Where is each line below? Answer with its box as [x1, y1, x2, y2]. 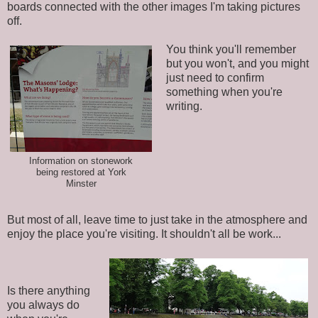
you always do [7, 298, 79, 311]
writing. [165, 99, 202, 112]
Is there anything [7, 284, 90, 297]
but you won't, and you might [165, 57, 309, 70]
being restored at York [35, 167, 126, 177]
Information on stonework [29, 155, 133, 166]
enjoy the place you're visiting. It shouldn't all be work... [7, 227, 281, 240]
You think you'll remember [165, 43, 296, 55]
